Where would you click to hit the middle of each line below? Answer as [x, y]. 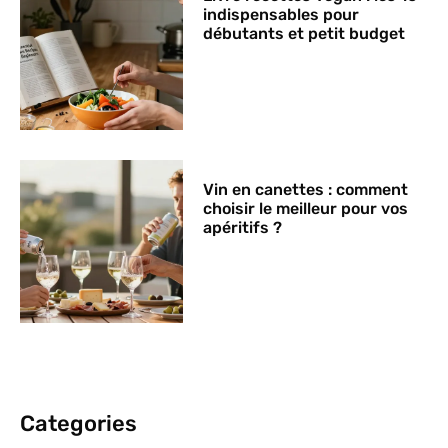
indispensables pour [281, 15]
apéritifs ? [243, 227]
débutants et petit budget [304, 34]
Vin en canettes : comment [306, 189]
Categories [78, 423]
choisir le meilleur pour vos [306, 208]
